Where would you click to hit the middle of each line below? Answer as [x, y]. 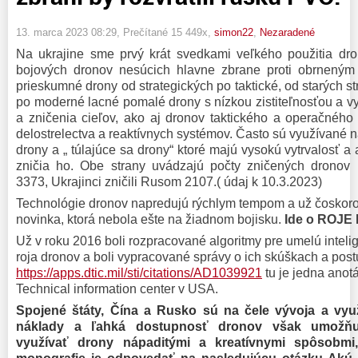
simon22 [234, 32]
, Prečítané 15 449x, [165, 32]
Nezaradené [287, 32]
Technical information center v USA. [117, 288]
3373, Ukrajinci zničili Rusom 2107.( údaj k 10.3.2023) [169, 181]
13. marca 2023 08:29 [66, 32]
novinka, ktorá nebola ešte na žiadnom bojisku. [150, 219]
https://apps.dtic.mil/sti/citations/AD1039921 [139, 272]
